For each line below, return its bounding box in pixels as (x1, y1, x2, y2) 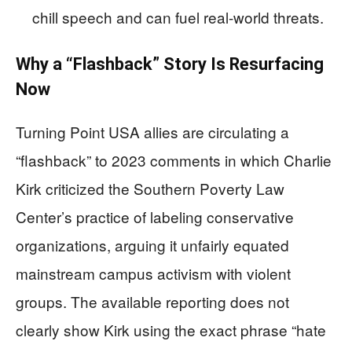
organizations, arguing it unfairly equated (16, 234, 289, 255)
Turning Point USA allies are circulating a (16, 121, 289, 142)
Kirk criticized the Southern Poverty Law (16, 178, 284, 199)
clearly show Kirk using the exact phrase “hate (16, 319, 326, 340)
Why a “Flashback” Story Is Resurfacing (16, 54, 324, 74)
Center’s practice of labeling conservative (16, 206, 294, 227)
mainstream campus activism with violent (16, 262, 291, 284)
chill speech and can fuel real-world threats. (32, 6, 324, 27)
